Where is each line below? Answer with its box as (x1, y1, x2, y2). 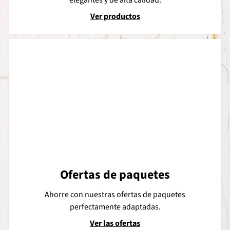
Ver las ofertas (90, 217, 140, 229)
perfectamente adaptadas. (69, 201, 161, 213)
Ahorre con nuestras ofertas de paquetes (45, 188, 185, 200)
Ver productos (90, 10, 140, 22)
